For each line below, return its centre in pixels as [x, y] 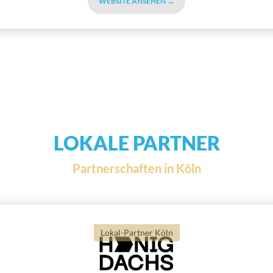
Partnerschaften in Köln [136, 168]
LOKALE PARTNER [136, 143]
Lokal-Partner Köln [136, 232]
